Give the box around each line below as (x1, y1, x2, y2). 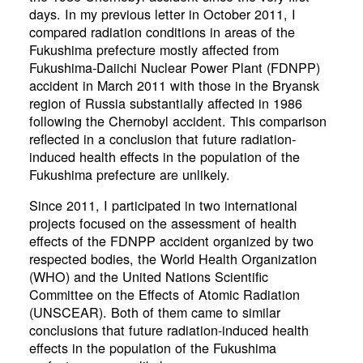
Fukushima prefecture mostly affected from (28, 40, 279, 60)
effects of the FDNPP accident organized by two (28, 231, 314, 251)
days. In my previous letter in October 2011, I (28, 4, 296, 24)
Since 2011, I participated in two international (28, 195, 297, 216)
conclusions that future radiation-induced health (28, 320, 309, 340)
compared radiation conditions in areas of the (28, 22, 295, 42)
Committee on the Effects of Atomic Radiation (28, 284, 300, 305)
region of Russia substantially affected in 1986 (28, 93, 302, 113)
